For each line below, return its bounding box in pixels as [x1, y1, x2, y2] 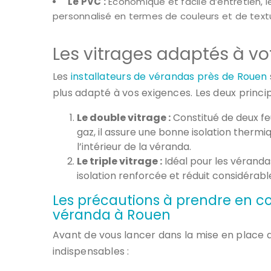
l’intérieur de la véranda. [77, 139, 191, 154]
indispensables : [53, 244, 129, 258]
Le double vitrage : [77, 110, 171, 125]
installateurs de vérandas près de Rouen [68, 69, 267, 83]
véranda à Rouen [53, 204, 171, 224]
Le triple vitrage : [77, 154, 162, 168]
